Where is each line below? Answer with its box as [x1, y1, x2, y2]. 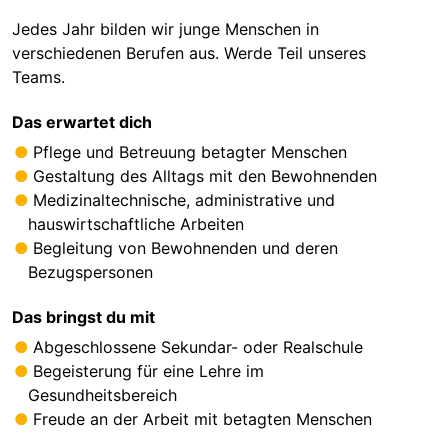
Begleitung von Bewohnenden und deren [33, 238, 339, 259]
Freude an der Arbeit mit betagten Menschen [33, 409, 373, 430]
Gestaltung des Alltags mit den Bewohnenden [33, 166, 378, 187]
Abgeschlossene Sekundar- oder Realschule [33, 337, 364, 358]
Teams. [12, 67, 65, 88]
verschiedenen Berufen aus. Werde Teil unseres [12, 43, 366, 64]
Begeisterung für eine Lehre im [33, 361, 265, 382]
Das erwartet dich [12, 112, 152, 133]
